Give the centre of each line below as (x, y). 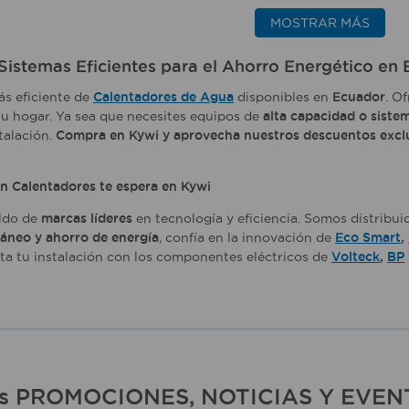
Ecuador (359, 97)
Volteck (356, 257)
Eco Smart (368, 238)
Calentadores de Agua (163, 97)
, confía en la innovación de (247, 238)
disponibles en (283, 97)
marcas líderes (87, 219)
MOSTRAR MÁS (320, 22)
